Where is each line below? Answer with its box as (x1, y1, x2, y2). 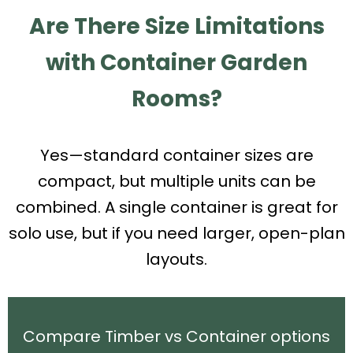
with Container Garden (46, 46, 307, 78)
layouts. (146, 247, 207, 270)
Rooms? (131, 83, 222, 114)
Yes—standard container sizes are (39, 143, 314, 166)
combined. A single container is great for (15, 195, 338, 218)
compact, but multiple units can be (37, 169, 316, 192)
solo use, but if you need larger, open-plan (8, 221, 345, 244)
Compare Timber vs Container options (23, 325, 330, 347)
